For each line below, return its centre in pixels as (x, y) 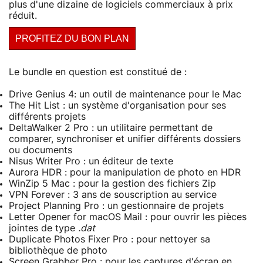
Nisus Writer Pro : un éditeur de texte (91, 161)
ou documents (41, 150)
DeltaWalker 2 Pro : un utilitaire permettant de (111, 128)
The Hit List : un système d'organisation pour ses (117, 105)
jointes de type (43, 228)
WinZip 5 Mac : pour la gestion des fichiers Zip (112, 183)
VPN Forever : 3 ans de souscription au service (113, 195)
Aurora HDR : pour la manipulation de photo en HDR (125, 172)
